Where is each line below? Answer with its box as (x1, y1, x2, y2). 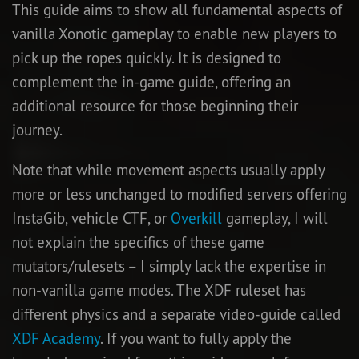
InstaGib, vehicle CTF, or (12, 208, 171, 228)
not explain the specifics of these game (12, 232, 264, 252)
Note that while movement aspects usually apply (12, 159, 325, 179)
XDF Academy (12, 328, 100, 348)
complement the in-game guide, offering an (12, 71, 291, 91)
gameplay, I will (222, 208, 328, 228)
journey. (12, 119, 63, 139)
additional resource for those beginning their (12, 95, 298, 115)
